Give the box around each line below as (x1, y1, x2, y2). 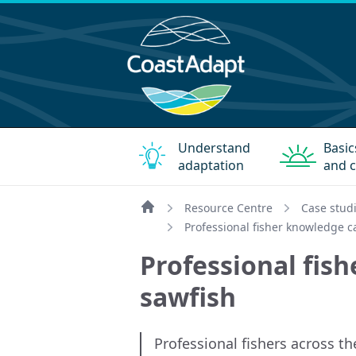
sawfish (140, 280, 236, 314)
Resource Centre (184, 200, 273, 215)
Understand (178, 139, 250, 157)
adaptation (178, 157, 244, 174)
